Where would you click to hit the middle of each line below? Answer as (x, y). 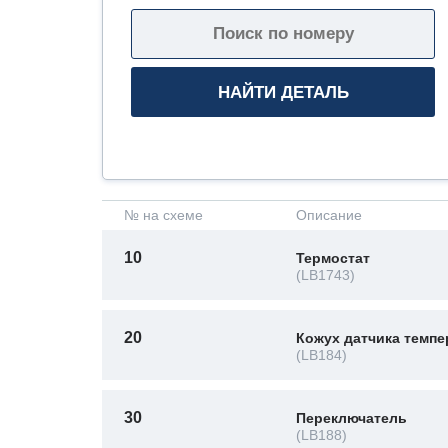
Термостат (333, 258)
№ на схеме (163, 215)
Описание (329, 215)
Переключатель (351, 418)
